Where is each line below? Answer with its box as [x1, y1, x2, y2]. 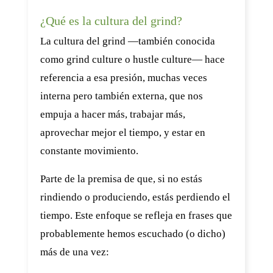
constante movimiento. [40, 145, 138, 157]
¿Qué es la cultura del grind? [40, 14, 182, 27]
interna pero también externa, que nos [40, 90, 203, 102]
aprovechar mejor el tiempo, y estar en [40, 127, 205, 138]
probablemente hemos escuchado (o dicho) [40, 228, 225, 239]
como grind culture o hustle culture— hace [40, 54, 225, 65]
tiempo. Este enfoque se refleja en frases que [40, 210, 232, 221]
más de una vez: [40, 246, 109, 258]
